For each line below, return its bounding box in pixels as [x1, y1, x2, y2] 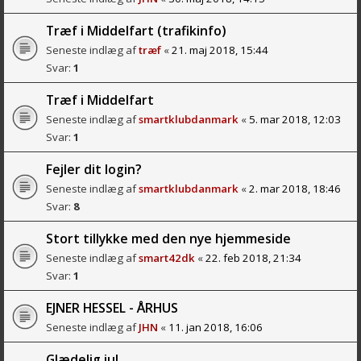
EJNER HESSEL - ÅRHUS [46, 298, 178, 317]
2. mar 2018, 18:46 [249, 180, 341, 196]
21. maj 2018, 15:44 [172, 42, 268, 57]
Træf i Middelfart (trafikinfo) [46, 21, 226, 39]
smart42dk [139, 250, 195, 265]
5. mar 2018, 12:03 [249, 111, 341, 127]
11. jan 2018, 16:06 [168, 319, 263, 334]
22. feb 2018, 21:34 [205, 250, 301, 265]
